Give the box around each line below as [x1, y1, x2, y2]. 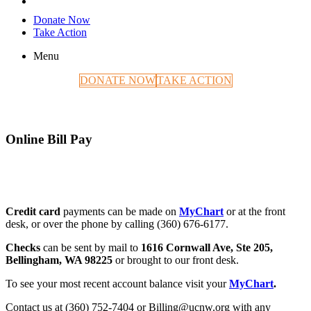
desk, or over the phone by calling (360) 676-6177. [6, 217, 228, 230]
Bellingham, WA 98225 [6, 253, 112, 266]
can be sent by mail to [43, 241, 141, 253]
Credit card [6, 205, 63, 217]
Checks [6, 241, 43, 253]
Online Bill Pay [6, 131, 92, 146]
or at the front [224, 205, 285, 217]
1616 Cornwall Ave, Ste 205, [141, 241, 273, 253]
